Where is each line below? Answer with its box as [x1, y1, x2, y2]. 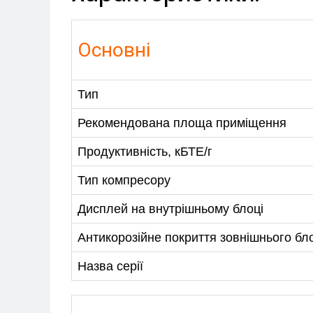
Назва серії [78, 259, 143, 274]
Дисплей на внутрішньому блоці [78, 202, 263, 217]
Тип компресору [78, 173, 170, 188]
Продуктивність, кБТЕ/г [78, 145, 212, 159]
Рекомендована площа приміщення [78, 116, 286, 131]
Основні [78, 38, 150, 62]
